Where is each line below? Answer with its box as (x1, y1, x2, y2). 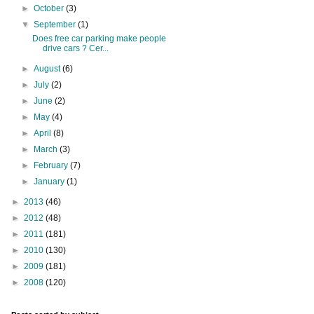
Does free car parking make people (32, 33, 166, 43)
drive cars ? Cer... (42, 43, 109, 53)
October (34, 3, 67, 13)
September (34, 19, 78, 29)
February (34, 160, 71, 170)
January (34, 176, 67, 186)
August (34, 63, 63, 74)
